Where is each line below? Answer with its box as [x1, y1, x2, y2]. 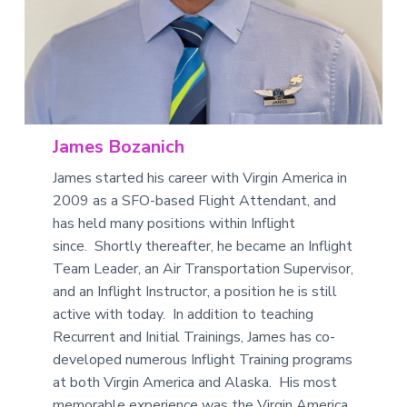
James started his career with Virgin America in [53, 167, 348, 188]
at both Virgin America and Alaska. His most [53, 372, 338, 392]
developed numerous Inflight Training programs [53, 349, 353, 370]
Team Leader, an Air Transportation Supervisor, [53, 258, 354, 279]
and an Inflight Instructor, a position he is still [53, 281, 338, 302]
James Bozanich [53, 134, 185, 159]
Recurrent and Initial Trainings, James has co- [53, 326, 336, 347]
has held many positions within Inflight [53, 213, 296, 233]
